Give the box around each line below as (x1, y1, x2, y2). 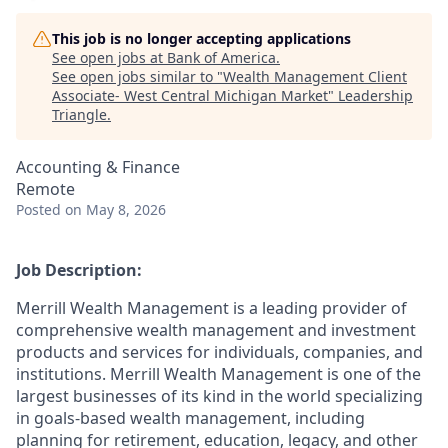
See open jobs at (52, 48, 167, 67)
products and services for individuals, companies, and (16, 341, 423, 363)
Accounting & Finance (16, 156, 180, 178)
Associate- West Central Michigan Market (52, 86, 328, 105)
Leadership (338, 86, 413, 105)
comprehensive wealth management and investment (16, 319, 416, 341)
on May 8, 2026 (65, 200, 166, 219)
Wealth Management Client (223, 67, 407, 86)
